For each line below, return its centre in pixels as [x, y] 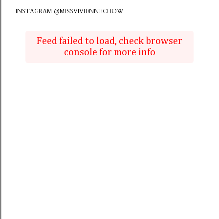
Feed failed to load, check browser [109, 41]
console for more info [109, 52]
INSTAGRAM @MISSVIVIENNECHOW [69, 11]
